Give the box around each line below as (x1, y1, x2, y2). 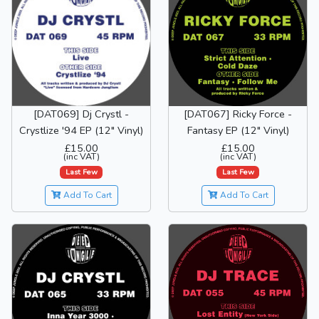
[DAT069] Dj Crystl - (33, 107, 129, 122)
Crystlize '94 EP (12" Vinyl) (19, 123, 143, 138)
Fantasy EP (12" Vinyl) (187, 123, 289, 138)
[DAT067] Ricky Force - (184, 107, 292, 122)
